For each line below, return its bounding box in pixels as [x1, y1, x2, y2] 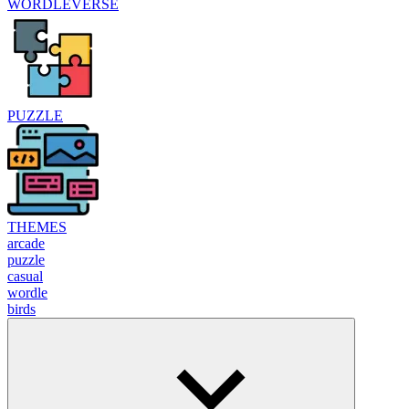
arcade [7, 235, 45, 251]
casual [7, 267, 43, 284]
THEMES [7, 218, 67, 235]
